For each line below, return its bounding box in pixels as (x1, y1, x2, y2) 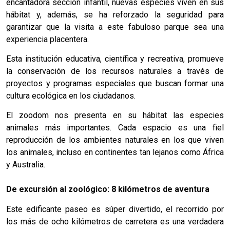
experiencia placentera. (6, 34, 89, 44)
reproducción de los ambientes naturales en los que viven (6, 135, 224, 145)
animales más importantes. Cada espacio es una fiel (6, 123, 224, 133)
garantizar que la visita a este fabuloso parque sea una (6, 22, 224, 32)
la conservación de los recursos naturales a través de (6, 66, 224, 76)
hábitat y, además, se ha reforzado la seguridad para (6, 9, 224, 20)
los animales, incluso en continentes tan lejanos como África (6, 147, 224, 158)
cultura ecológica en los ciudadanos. (6, 91, 136, 101)
